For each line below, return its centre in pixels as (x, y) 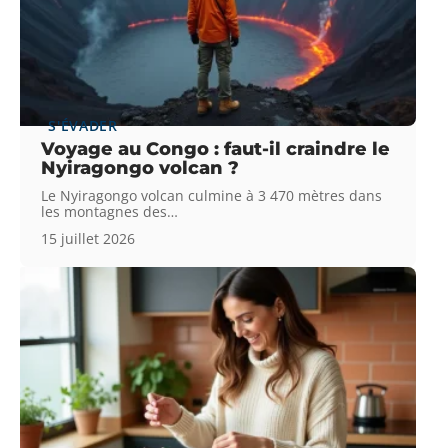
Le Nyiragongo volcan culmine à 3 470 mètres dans (212, 196)
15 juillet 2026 (88, 239)
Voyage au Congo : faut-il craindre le (216, 149)
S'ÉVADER (83, 126)
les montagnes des (104, 212)
